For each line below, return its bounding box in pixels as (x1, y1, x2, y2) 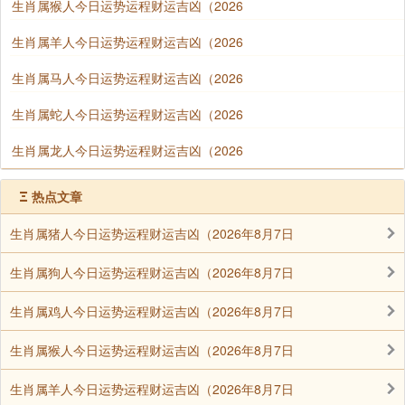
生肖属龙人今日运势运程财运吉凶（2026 (12, 141, 243, 160)
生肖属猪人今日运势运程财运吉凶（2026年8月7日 (10, 224, 294, 243)
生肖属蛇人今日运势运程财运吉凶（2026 (12, 105, 243, 124)
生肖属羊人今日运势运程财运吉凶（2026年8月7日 (10, 380, 294, 399)
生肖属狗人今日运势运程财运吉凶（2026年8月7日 (10, 263, 294, 282)
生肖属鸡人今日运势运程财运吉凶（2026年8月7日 (10, 302, 294, 321)
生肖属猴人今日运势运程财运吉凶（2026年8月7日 (10, 341, 294, 360)
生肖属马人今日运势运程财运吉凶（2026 (12, 69, 243, 88)
